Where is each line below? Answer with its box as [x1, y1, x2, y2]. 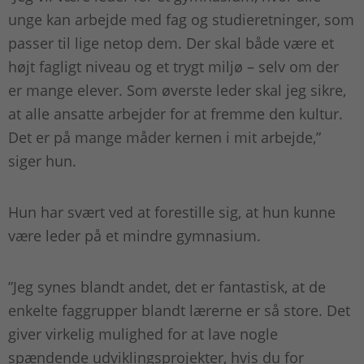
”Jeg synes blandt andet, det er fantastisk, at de [8, 277, 326, 297]
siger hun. [8, 151, 80, 171]
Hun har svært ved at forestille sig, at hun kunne [8, 202, 336, 223]
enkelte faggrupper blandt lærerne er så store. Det [8, 301, 350, 321]
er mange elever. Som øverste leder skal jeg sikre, [8, 80, 346, 101]
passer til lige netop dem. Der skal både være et [8, 33, 334, 54]
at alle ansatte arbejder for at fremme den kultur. [8, 104, 343, 124]
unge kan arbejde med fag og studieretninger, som [8, 10, 354, 30]
